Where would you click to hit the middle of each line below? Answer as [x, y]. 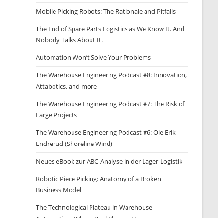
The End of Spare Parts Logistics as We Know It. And [110, 29]
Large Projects [57, 115]
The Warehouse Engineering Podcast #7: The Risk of [110, 104]
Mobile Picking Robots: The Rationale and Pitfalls [106, 11]
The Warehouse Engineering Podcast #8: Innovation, [112, 75]
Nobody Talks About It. [70, 40]
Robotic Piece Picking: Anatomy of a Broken [99, 179]
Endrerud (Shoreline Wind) [74, 144]
